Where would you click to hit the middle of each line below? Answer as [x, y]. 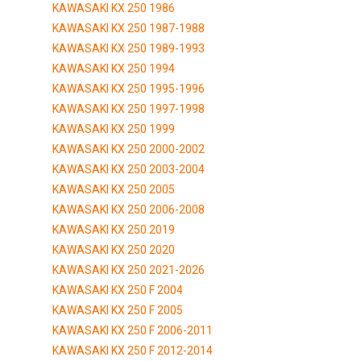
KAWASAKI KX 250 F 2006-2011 [133, 330]
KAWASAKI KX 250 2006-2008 [129, 209]
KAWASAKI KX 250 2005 [114, 189]
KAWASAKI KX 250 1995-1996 [129, 88]
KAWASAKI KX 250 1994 [114, 68]
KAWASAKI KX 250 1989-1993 [129, 48]
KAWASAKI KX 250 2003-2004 [129, 169]
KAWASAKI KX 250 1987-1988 [129, 28]
